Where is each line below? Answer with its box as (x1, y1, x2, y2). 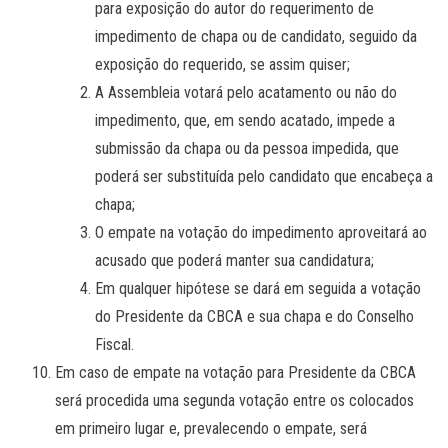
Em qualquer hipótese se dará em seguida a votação (95, 278, 421, 298)
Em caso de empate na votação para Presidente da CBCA (55, 362, 416, 382)
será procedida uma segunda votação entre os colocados (55, 390, 414, 410)
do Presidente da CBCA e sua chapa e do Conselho (95, 306, 414, 326)
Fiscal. (95, 334, 134, 354)
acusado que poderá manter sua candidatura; (95, 250, 374, 270)
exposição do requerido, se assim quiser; (95, 54, 350, 74)
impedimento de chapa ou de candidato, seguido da (95, 26, 417, 46)
